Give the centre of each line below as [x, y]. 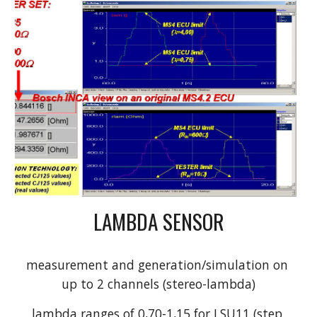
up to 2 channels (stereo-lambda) [158, 283]
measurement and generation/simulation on [157, 264]
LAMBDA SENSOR [158, 221]
